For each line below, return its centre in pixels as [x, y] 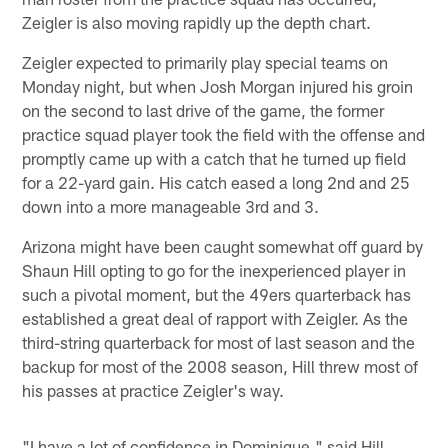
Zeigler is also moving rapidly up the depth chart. [197, 21]
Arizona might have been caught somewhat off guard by [223, 245]
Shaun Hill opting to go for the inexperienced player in [214, 269]
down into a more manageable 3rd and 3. [171, 205]
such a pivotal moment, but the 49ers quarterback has [217, 293]
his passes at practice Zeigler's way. [153, 389]
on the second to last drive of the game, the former [203, 109]
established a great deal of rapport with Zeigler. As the [215, 317]
